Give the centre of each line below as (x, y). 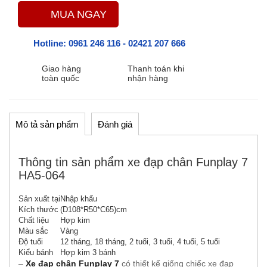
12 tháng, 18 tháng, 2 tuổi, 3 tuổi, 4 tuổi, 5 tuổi (140, 242)
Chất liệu (34, 220)
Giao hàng (61, 69)
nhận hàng (148, 78)
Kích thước (38, 209)
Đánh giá (115, 124)
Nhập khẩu (79, 199)
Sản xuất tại (39, 199)
